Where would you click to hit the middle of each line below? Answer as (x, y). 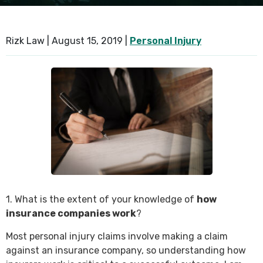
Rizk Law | (29, 41)
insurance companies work (71, 214)
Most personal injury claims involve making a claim (117, 237)
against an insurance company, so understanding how (126, 251)
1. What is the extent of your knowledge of (101, 200)
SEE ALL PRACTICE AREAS (69, 21)
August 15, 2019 (87, 41)
